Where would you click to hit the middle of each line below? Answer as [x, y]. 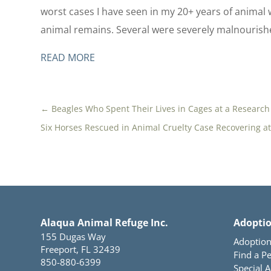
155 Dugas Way [73, 236]
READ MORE [68, 58]
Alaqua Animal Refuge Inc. [105, 222]
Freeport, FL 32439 [81, 249]
